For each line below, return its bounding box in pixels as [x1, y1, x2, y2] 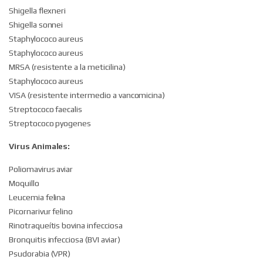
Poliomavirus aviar [9, 164, 73, 174]
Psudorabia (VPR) [9, 249, 71, 259]
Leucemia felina [9, 193, 66, 203]
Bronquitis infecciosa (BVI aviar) [9, 235, 120, 245]
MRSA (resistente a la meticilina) [9, 62, 126, 72]
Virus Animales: [9, 141, 70, 151]
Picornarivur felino [9, 207, 73, 217]
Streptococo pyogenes [9, 119, 92, 129]
